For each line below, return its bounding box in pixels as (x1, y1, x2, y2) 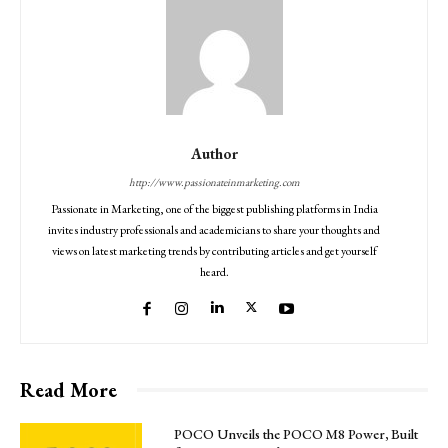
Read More (20, 376, 117, 403)
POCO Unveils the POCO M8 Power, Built (174, 424, 419, 443)
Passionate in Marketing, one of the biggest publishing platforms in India (50, 200, 378, 217)
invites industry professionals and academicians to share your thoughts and (48, 221, 380, 238)
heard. (199, 263, 229, 280)
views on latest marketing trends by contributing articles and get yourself (51, 242, 377, 259)
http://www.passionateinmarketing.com (128, 174, 300, 189)
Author (190, 143, 238, 163)
